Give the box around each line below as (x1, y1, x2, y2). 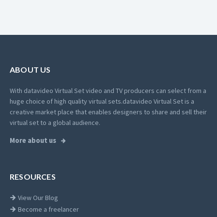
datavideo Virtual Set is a (123, 97, 194, 106)
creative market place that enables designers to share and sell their (10, 108, 207, 117)
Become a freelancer (16, 205, 79, 214)
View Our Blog (16, 193, 58, 202)
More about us (10, 136, 58, 145)
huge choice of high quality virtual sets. (10, 97, 123, 106)
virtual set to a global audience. (10, 118, 100, 127)
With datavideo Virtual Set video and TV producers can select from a (10, 86, 206, 95)
